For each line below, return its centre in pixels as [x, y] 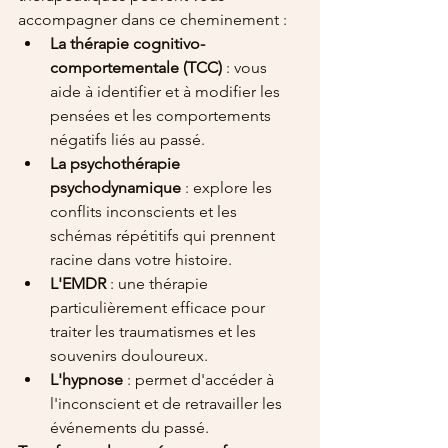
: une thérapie [159, 284]
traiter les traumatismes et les [155, 332]
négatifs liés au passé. [127, 140]
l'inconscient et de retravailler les [168, 404]
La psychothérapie [117, 164]
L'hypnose [86, 380]
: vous [246, 68]
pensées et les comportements [162, 116]
